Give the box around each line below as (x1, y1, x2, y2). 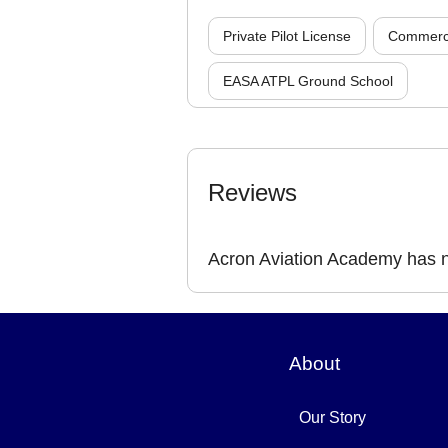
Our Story (298, 409, 366, 426)
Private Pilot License (223, 28, 351, 44)
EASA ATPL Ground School (223, 73, 393, 89)
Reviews (208, 179, 297, 206)
